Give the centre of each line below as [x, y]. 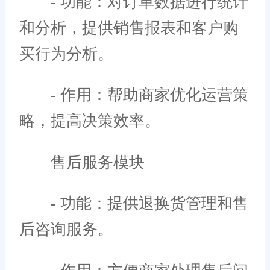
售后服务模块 [82, 162]
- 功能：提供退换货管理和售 [134, 204]
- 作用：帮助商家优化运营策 [134, 95]
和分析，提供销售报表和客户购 [129, 28]
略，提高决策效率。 [90, 121]
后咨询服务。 [66, 230]
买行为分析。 [66, 54]
